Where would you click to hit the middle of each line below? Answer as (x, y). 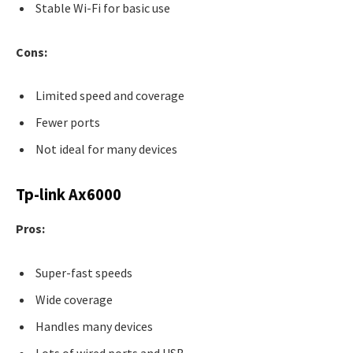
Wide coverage (74, 299)
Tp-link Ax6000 (69, 194)
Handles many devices (94, 326)
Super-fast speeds (84, 272)
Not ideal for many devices (106, 149)
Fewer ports (68, 123)
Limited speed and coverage (110, 96)
